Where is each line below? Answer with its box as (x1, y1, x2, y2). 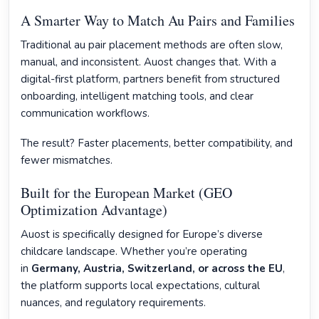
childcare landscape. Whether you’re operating (21, 244, 247, 258)
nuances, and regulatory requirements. (21, 296, 206, 310)
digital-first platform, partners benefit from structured (21, 72, 280, 86)
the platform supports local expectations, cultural (21, 278, 260, 293)
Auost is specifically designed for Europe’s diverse (21, 227, 263, 241)
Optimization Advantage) (21, 200, 167, 219)
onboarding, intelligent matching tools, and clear (21, 89, 253, 103)
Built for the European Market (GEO (21, 183, 232, 202)
